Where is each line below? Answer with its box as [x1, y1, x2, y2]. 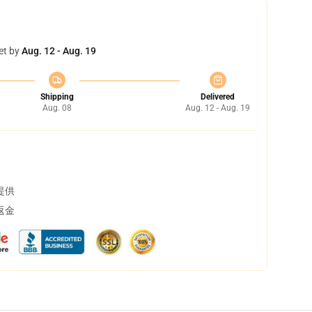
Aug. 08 [42, 103, 72, 113]
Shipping [40, 92, 74, 102]
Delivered [201, 92, 235, 102]
